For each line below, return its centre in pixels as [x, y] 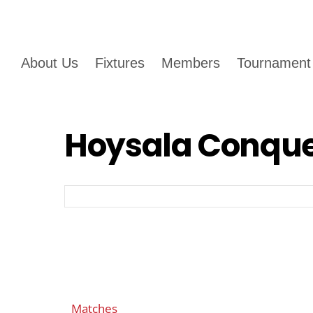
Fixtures [120, 63]
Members [191, 63]
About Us [50, 63]
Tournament [274, 63]
